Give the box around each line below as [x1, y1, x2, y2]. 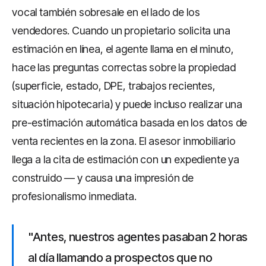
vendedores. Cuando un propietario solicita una [12, 24, 230, 37]
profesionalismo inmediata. [12, 190, 137, 202]
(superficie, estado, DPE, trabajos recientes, [12, 80, 216, 92]
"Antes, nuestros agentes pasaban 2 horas [28, 230, 248, 244]
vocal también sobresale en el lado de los [12, 6, 200, 18]
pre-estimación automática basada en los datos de [12, 116, 248, 129]
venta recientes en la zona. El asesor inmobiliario [12, 135, 236, 147]
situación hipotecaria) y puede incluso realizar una [12, 98, 242, 110]
